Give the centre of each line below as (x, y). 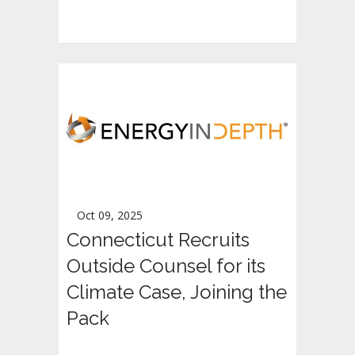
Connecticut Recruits (158, 240)
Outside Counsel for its (166, 266)
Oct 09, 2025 (110, 216)
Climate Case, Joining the (177, 292)
